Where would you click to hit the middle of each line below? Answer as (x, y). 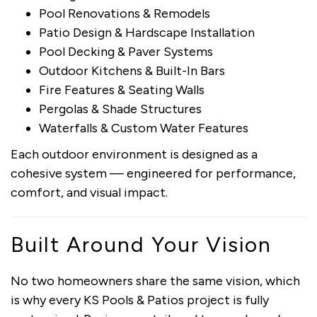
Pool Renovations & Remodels (125, 13)
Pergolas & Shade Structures (120, 109)
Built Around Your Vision (141, 244)
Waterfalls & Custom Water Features (144, 128)
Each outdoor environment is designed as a (134, 154)
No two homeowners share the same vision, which (155, 281)
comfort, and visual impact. (89, 192)
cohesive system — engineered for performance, (153, 173)
